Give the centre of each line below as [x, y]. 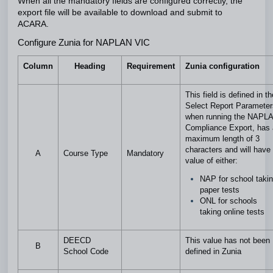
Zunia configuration [222, 66]
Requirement [151, 66]
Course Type [86, 153]
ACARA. [34, 24]
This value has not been [228, 240]
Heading [90, 66]
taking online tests [232, 212]
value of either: [211, 161]
